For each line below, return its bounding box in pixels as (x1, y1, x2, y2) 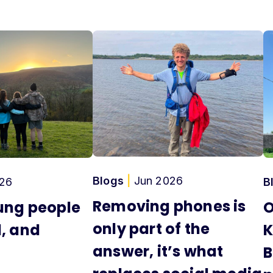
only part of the (92, 219, 210, 239)
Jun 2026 (130, 174, 183, 188)
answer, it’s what (92, 241, 224, 262)
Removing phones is (92, 196, 246, 217)
